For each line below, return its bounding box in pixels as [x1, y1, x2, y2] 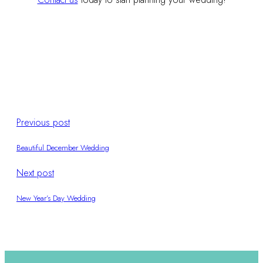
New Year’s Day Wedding [16, 193, 96, 204]
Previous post [16, 115, 70, 129]
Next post [16, 166, 54, 180]
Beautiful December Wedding [16, 141, 109, 153]
